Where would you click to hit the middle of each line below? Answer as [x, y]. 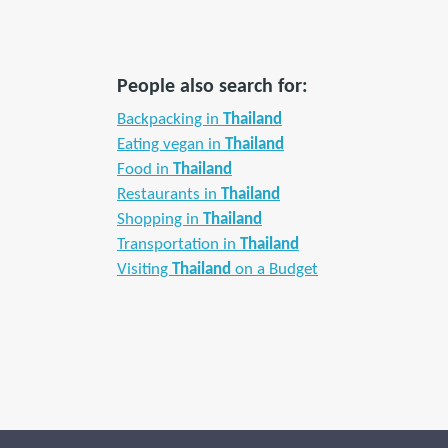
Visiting [144, 269]
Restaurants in [169, 194]
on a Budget [274, 269]
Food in [145, 169]
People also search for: [212, 87]
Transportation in [178, 244]
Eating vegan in [171, 144]
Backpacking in [170, 119]
